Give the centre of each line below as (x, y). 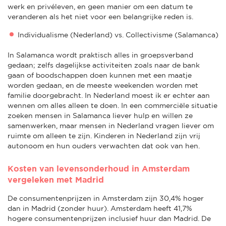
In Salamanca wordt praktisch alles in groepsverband (100, 55)
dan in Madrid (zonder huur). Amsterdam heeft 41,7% (100, 208)
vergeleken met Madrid (56, 179)
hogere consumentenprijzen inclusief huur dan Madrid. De (109, 218)
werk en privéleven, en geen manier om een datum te (100, 6)
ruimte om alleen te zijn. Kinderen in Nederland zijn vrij (104, 135)
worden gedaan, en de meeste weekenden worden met (103, 85)
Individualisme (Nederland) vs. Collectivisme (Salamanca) (118, 35)
